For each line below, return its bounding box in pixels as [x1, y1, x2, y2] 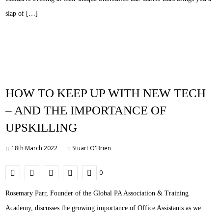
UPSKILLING [5, 121, 78, 135]
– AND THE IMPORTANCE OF [5, 104, 167, 117]
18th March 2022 [11, 144, 58, 153]
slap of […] [5, 9, 38, 17]
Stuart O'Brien [72, 144, 111, 153]
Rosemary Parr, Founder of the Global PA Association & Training [5, 190, 189, 197]
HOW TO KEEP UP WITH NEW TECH [5, 86, 206, 100]
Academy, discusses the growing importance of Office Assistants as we [5, 204, 201, 212]
